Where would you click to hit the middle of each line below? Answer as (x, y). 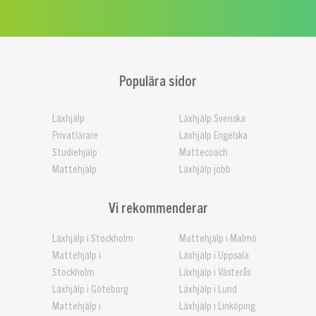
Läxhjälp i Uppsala (214, 255)
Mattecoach (203, 152)
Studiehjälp (75, 152)
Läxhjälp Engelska (213, 135)
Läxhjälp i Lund (208, 289)
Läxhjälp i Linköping (217, 306)
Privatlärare (75, 135)
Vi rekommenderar (158, 207)
